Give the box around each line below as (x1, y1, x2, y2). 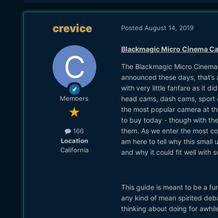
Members (60, 94, 89, 103)
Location (60, 136, 88, 145)
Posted (121, 23, 145, 32)
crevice (53, 22, 92, 35)
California (60, 145, 89, 154)
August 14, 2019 (144, 23, 194, 32)
